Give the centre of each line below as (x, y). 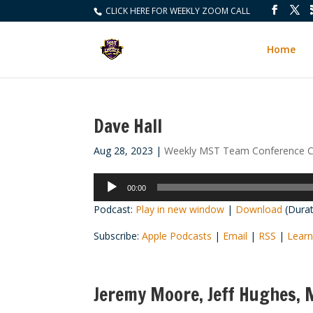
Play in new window (180, 209)
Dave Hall (128, 126)
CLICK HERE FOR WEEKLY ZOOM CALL (177, 11)
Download (259, 209)
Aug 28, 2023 (124, 151)
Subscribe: (118, 236)
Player (107, 197)
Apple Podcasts (177, 236)
